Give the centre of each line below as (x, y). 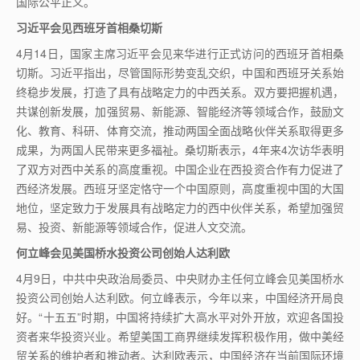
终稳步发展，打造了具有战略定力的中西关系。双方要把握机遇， (180, 92)
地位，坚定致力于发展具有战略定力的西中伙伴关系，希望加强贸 (180, 207)
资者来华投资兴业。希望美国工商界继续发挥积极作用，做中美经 (180, 336)
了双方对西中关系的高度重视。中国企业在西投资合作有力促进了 (180, 169)
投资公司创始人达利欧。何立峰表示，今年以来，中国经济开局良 (180, 297)
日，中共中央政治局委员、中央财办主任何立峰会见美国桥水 (192, 278)
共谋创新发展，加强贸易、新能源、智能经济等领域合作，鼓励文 (180, 111)
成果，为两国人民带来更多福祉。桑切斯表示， (134, 149)
